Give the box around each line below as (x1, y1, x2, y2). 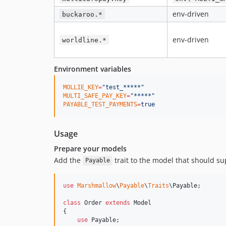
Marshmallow (77, 182, 116, 189)
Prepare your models (54, 143, 127, 153)
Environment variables (54, 64, 131, 74)
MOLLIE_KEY (63, 83, 98, 91)
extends (105, 199, 130, 206)
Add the (54, 155, 83, 165)
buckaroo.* (62, 10, 103, 18)
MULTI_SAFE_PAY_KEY (63, 92, 127, 99)
